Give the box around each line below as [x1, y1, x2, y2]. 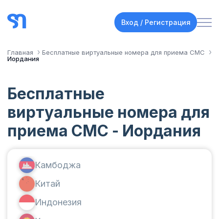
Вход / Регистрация [121, 18, 191, 26]
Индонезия [35, 197, 82, 208]
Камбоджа [35, 159, 81, 170]
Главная [7, 48, 33, 56]
